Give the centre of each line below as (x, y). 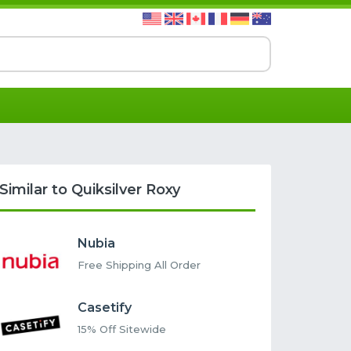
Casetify (105, 308)
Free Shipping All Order (139, 265)
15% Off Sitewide (122, 329)
